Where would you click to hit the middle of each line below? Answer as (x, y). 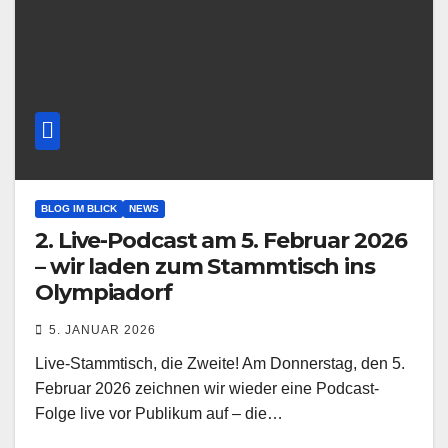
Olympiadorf (103, 292)
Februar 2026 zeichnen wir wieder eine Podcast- (207, 388)
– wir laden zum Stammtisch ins (205, 266)
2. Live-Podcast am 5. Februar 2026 (221, 240)
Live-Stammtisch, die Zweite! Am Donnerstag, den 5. (220, 363)
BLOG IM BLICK (79, 208)
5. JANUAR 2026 (102, 329)
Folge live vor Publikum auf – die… (159, 413)
